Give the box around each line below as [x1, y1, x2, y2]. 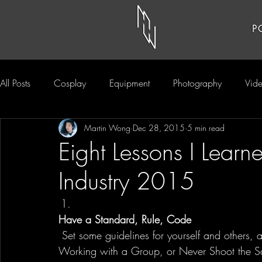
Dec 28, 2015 [133, 122, 185, 134]
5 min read [187, 122, 225, 134]
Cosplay [54, 76, 86, 89]
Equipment [109, 76, 150, 89]
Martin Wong [84, 122, 130, 134]
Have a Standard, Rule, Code [58, 212, 191, 226]
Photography [173, 76, 222, 89]
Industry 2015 [58, 165, 195, 196]
